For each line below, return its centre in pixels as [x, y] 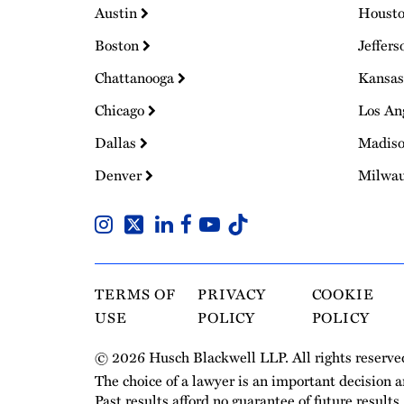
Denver [120, 174]
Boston [119, 45]
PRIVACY [232, 294]
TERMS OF [136, 294]
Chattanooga [136, 77]
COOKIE [343, 294]
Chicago [121, 110]
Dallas [117, 142]
